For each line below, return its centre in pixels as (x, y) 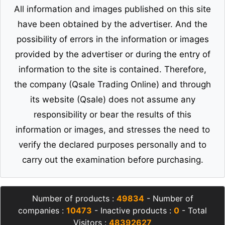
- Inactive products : (133, 210)
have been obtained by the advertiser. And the (113, 24)
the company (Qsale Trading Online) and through (113, 84)
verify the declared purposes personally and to (113, 144)
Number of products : (74, 198)
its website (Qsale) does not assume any (113, 99)
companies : (42, 210)
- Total (193, 210)
